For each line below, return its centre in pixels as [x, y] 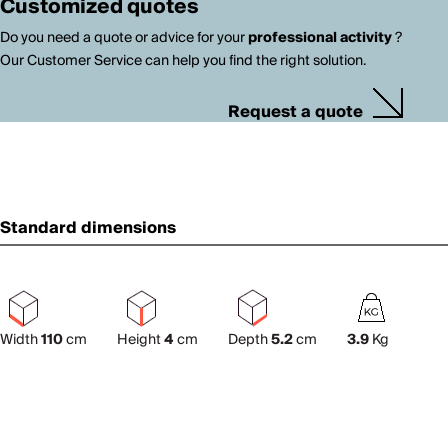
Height [140, 339]
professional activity [320, 38]
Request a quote [296, 112]
